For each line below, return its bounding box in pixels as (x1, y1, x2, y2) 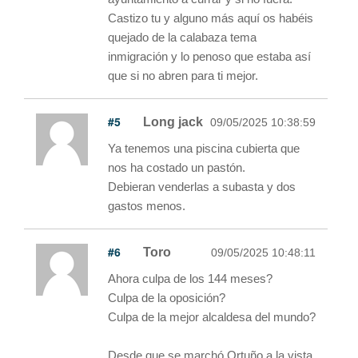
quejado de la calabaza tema (108, 30, 257, 44)
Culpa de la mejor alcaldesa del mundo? (108, 309, 316, 324)
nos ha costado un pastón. (108, 160, 245, 174)
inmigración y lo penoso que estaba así (108, 49, 311, 63)
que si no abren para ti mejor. (108, 68, 258, 82)
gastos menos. (108, 198, 185, 213)
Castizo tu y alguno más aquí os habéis (108, 10, 313, 25)
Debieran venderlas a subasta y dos (108, 179, 296, 193)
